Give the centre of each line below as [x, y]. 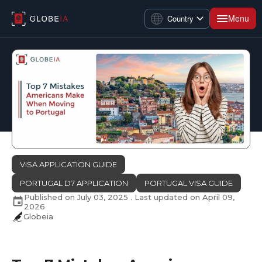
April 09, [218, 197]
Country [180, 18]
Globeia [38, 216]
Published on [51, 197]
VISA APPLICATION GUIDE [68, 164]
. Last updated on [165, 197]
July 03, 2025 [103, 197]
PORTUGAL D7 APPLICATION [74, 183]
